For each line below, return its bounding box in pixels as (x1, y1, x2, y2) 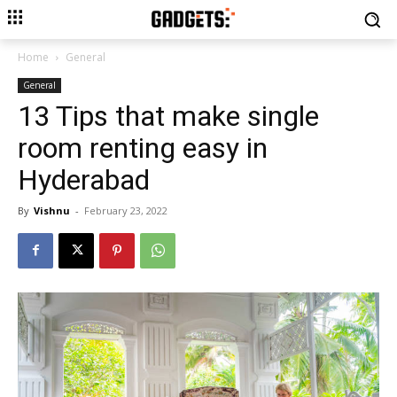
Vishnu (34, 203, 70, 217)
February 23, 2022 (84, 203, 167, 217)
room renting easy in (18, 130, 268, 165)
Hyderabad (18, 162, 150, 197)
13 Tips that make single (18, 98, 319, 133)
